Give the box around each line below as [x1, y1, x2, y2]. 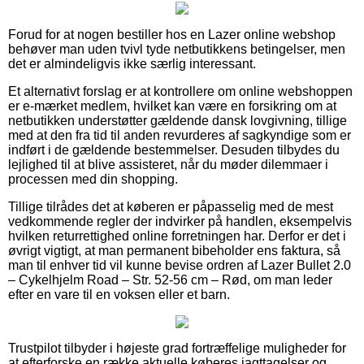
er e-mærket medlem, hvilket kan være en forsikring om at [8, 98, 336, 113]
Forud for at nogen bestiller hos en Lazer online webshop [8, 27, 336, 41]
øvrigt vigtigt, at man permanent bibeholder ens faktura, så [8, 243, 340, 258]
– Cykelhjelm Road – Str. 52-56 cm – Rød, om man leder [8, 272, 332, 287]
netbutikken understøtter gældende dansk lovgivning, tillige [8, 113, 347, 128]
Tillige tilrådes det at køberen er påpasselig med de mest [8, 199, 333, 214]
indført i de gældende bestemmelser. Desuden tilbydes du [8, 142, 340, 157]
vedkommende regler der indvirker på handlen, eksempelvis [8, 214, 352, 228]
